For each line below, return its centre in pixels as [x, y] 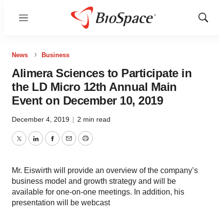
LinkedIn [50, 144]
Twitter [30, 144]
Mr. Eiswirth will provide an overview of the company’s [105, 170]
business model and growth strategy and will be [94, 181]
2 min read [94, 119]
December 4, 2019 [42, 119]
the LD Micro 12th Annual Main [94, 87]
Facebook [69, 144]
